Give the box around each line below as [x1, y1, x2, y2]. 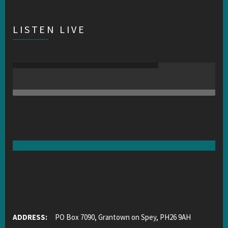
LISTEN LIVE [13, 23, 86, 36]
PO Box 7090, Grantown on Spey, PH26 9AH [49, 212, 191, 222]
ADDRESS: [13, 212, 49, 222]
